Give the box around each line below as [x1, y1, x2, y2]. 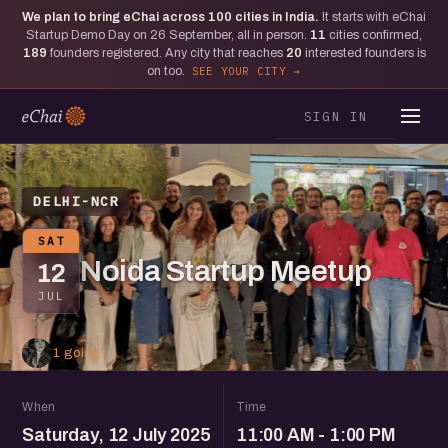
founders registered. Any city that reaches [46, 46, 286, 60]
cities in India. [232, 10, 322, 24]
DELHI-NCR [33, 193, 120, 210]
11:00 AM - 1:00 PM [236, 425, 396, 445]
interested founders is [301, 46, 426, 60]
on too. [146, 64, 188, 78]
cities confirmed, [326, 28, 422, 42]
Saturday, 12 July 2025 [22, 425, 211, 445]
